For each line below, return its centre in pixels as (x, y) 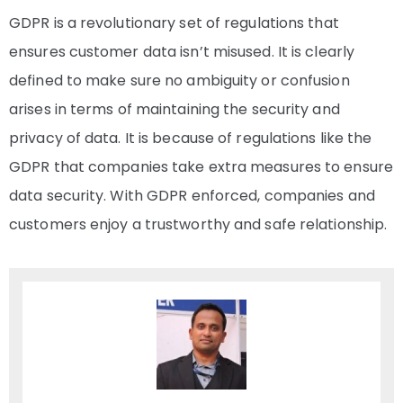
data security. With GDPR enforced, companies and (192, 196)
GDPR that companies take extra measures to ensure (201, 167)
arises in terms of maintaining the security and (175, 110)
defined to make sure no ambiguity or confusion (179, 81)
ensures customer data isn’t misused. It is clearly (182, 52)
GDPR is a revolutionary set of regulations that (174, 23)
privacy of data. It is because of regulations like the (191, 139)
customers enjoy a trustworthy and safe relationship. (198, 225)
